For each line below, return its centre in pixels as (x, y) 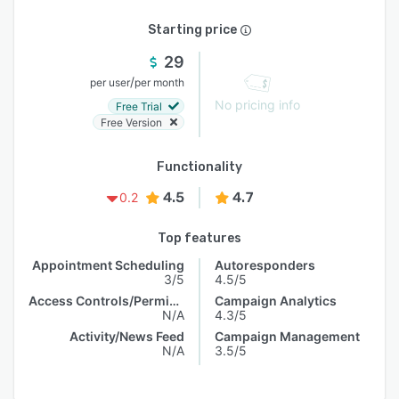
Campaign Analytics (276, 301)
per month (159, 82)
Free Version (131, 122)
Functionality (199, 167)
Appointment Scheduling (108, 265)
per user (110, 82)
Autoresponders (265, 265)
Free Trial (139, 106)
